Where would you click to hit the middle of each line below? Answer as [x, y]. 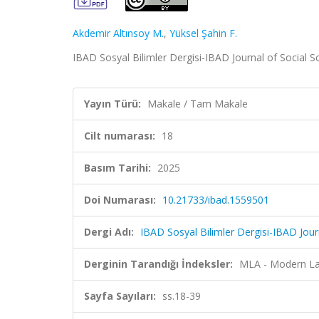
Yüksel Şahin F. [203, 33]
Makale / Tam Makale [198, 104]
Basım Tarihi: [117, 168]
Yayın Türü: [113, 104]
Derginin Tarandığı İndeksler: [158, 264]
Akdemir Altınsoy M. [118, 33]
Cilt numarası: [120, 136]
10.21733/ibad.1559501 [216, 200]
